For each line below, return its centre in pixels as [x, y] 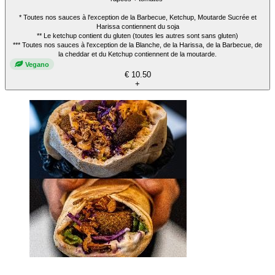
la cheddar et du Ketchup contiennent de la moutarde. [137, 54]
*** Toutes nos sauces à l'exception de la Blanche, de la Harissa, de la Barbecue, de [137, 45]
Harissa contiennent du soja [137, 27]
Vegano [37, 64]
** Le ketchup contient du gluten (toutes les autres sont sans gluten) [137, 36]
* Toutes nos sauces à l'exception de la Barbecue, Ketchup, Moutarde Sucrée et [137, 17]
